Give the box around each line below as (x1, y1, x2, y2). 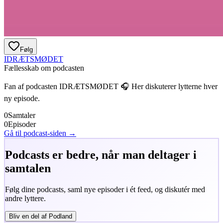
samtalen (4, 162, 51, 175)
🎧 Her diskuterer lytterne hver (118, 82, 218, 91)
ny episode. (4, 94, 40, 103)
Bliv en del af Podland (8, 213, 72, 220)
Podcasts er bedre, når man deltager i (4, 148, 197, 162)
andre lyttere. (4, 194, 46, 203)
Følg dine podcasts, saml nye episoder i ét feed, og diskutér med (4, 185, 205, 194)
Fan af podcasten (4, 82, 59, 91)
